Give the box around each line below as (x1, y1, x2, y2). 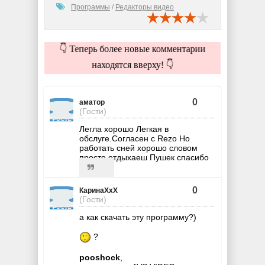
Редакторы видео (115, 3, 174, 12)
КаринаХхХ (79, 186, 118, 195)
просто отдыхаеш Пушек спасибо (79, 153, 209, 163)
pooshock (79, 253, 120, 263)
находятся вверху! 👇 (92, 60, 173, 70)
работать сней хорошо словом (79, 143, 198, 153)
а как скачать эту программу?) (79, 212, 196, 222)
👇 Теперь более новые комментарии (60, 44, 205, 54)
